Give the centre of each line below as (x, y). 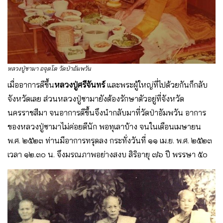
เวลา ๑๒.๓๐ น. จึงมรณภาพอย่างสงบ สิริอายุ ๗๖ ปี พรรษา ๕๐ (108, 154)
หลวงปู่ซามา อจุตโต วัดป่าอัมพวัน (49, 68)
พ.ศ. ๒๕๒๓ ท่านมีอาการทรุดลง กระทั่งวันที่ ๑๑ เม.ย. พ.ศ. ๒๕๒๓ (110, 140)
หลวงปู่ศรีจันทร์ (80, 84)
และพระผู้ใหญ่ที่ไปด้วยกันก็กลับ (156, 84)
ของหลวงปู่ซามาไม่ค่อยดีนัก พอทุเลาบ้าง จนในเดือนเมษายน (104, 126)
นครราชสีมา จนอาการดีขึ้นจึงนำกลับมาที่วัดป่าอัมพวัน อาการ (107, 112)
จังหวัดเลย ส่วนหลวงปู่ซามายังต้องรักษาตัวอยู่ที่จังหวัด (96, 98)
